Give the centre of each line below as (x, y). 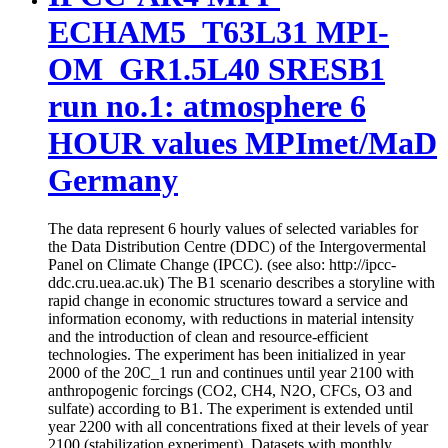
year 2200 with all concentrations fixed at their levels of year (238, 427)
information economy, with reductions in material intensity (231, 319)
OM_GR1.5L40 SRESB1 (216, 68)
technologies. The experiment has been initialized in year (226, 355)
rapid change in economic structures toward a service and (228, 301)
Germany (113, 179)
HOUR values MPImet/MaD (242, 142)
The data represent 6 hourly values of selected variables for (233, 229)
